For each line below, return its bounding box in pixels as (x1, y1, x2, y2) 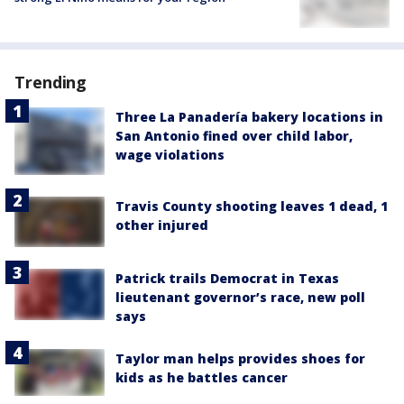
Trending (14, 70, 87, 93)
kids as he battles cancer (115, 369, 288, 387)
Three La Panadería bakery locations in (115, 107, 383, 125)
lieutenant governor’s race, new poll (115, 289, 365, 307)
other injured (115, 216, 208, 234)
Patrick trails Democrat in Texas (115, 270, 339, 288)
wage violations (115, 145, 225, 163)
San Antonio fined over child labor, (115, 126, 353, 144)
